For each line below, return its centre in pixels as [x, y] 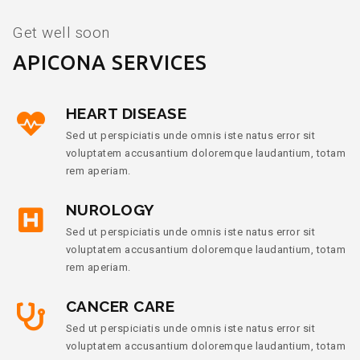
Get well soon [61, 32]
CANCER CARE [120, 306]
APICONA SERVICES [110, 62]
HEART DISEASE [126, 113]
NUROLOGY [110, 209]
